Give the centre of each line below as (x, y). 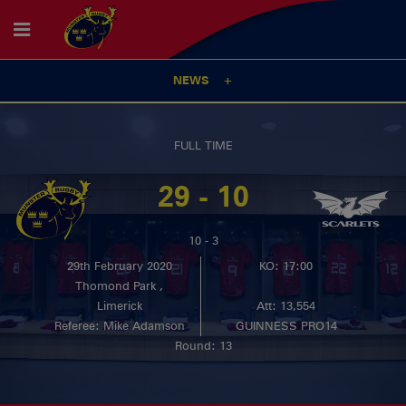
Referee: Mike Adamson (119, 325)
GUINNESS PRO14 (286, 325)
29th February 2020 (119, 266)
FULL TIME (203, 146)
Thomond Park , (120, 285)
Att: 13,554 (286, 305)
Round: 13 (203, 345)
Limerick (119, 305)
